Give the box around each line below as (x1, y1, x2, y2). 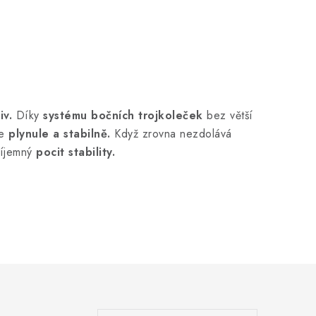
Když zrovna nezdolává (114, 125, 232, 142)
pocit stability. (36, 143, 119, 160)
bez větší (202, 107, 253, 123)
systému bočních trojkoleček (43, 107, 203, 123)
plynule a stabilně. (8, 125, 114, 142)
